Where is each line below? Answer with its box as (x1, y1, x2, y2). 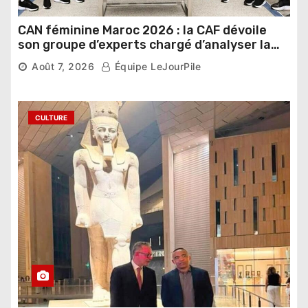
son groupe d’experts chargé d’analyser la (18, 37, 271, 53)
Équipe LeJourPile (111, 60, 201, 73)
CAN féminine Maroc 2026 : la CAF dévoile (18, 23, 267, 38)
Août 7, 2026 (32, 60, 94, 73)
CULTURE (35, 113, 67, 122)
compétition (18, 52, 93, 67)
